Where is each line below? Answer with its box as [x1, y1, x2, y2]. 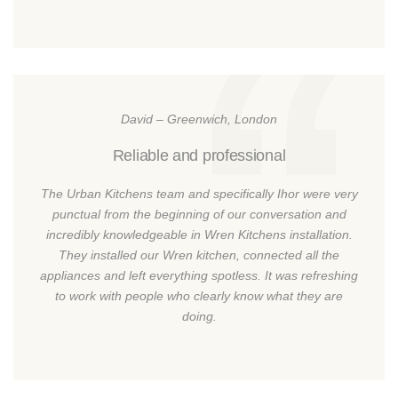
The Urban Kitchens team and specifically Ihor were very [40, 186, 358, 201]
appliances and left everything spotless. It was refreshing [40, 267, 358, 283]
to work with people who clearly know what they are [55, 288, 343, 303]
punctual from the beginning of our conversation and [52, 206, 346, 221]
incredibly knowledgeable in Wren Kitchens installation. [45, 227, 353, 242]
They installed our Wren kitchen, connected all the [59, 247, 339, 262]
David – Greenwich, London [121, 111, 277, 126]
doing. [181, 308, 217, 323]
